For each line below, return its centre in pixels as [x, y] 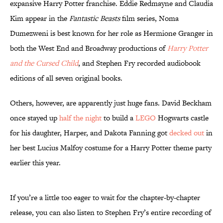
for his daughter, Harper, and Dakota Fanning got [90, 133]
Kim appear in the [40, 18]
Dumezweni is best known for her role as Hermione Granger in [111, 33]
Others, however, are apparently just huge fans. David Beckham [111, 103]
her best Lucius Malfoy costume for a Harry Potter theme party [111, 148]
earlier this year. [35, 163]
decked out [187, 133]
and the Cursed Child [44, 63]
